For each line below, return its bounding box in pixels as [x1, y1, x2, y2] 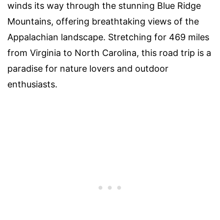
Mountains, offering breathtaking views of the [7, 16, 199, 27]
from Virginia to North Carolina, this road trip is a [7, 47, 211, 58]
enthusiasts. [7, 79, 57, 89]
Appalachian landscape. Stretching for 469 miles [7, 31, 209, 42]
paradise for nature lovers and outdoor [7, 63, 168, 74]
